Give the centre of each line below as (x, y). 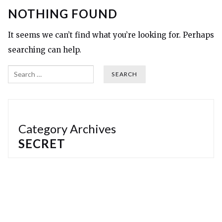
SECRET (42, 143)
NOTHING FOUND (63, 14)
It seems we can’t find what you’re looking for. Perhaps (111, 35)
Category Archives (67, 129)
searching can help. (45, 50)
